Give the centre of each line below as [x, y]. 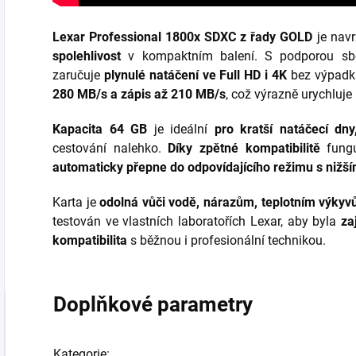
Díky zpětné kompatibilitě [244, 148]
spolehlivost [87, 56]
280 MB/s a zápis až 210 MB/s [139, 94]
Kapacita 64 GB [100, 129]
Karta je [76, 202]
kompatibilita [90, 240]
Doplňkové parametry [153, 304]
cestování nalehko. [110, 148]
